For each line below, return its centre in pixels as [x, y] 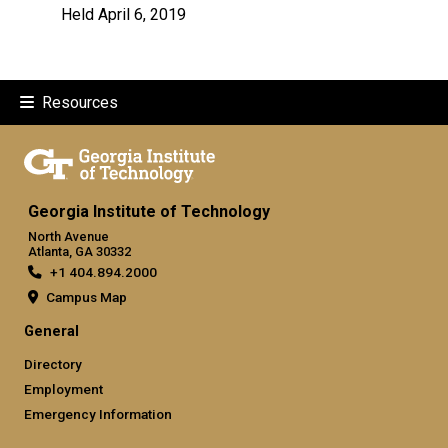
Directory [53, 363]
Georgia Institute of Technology [149, 211]
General [51, 331]
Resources [80, 102]
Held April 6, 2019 [123, 14]
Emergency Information [98, 413]
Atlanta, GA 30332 [79, 251]
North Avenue [68, 236]
